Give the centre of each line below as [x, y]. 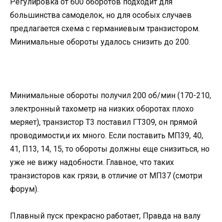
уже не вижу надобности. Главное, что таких [92, 162]
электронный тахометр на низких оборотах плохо [102, 109]
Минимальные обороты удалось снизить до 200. [100, 42]
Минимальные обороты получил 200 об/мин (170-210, [111, 95]
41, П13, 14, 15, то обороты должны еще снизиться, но [110, 149]
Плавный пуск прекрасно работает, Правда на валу [105, 216]
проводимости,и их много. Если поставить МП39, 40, [107, 135]
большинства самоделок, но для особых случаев [101, 15]
